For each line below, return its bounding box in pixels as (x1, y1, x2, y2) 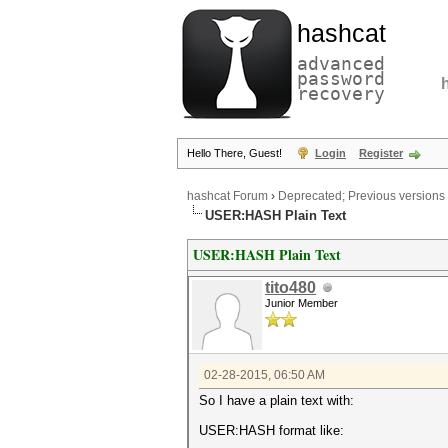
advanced (297, 53, 385, 74)
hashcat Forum (187, 189, 268, 204)
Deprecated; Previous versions (278, 189, 445, 204)
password (297, 68, 385, 89)
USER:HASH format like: (199, 423, 344, 438)
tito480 (265, 279, 316, 296)
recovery (297, 83, 385, 104)
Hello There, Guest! (187, 147, 285, 159)
